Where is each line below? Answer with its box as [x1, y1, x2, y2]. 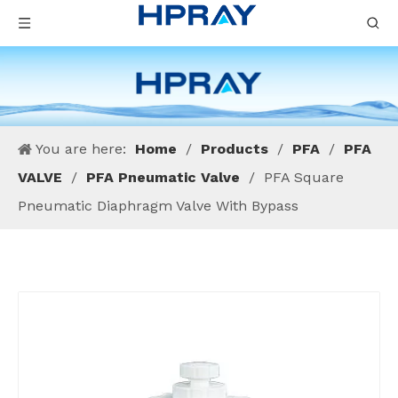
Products [201, 139, 268, 157]
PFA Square [264, 168, 344, 186]
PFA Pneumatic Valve [86, 168, 240, 186]
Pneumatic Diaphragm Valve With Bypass [18, 196, 298, 214]
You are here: [36, 139, 126, 157]
